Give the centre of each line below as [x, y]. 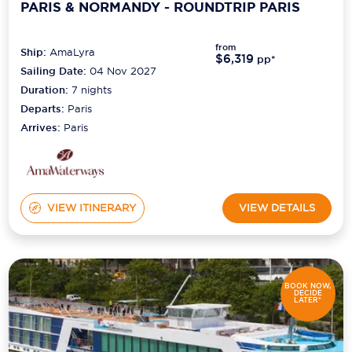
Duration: [46, 90]
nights [95, 89]
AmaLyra [73, 51]
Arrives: [42, 127]
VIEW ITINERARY [91, 208]
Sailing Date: [54, 71]
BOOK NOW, [308, 286]
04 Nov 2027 [123, 70]
